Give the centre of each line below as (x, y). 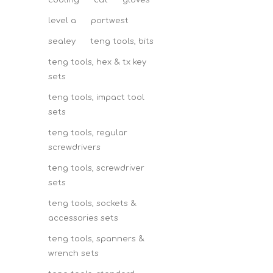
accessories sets (83, 218)
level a (62, 21)
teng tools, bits (122, 41)
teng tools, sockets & (92, 204)
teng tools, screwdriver (96, 168)
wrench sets (73, 253)
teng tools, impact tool (96, 97)
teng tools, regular (88, 133)
